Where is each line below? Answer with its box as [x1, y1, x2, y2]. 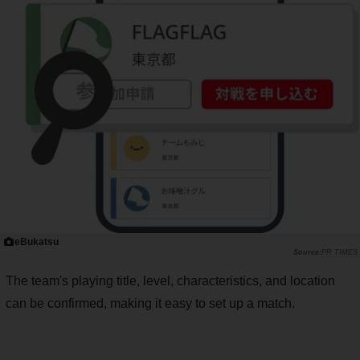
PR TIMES [321, 248, 358, 257]
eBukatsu [14, 236, 59, 248]
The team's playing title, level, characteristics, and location [6, 274, 335, 288]
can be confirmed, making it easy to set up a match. [6, 297, 295, 311]
